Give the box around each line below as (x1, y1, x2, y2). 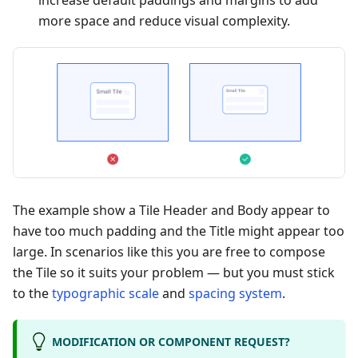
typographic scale (52, 284, 159, 303)
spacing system (189, 284, 282, 303)
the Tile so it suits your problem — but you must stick (13, 264, 335, 282)
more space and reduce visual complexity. (38, 12, 290, 30)
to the (13, 284, 52, 303)
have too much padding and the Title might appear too (13, 222, 344, 241)
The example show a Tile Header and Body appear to (13, 201, 330, 220)
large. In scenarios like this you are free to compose (13, 243, 325, 261)
